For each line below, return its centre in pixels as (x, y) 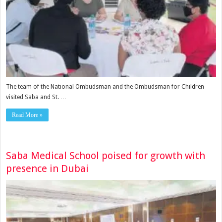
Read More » (28, 115)
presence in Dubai (48, 168)
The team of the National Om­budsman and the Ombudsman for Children (105, 87)
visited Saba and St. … (36, 97)
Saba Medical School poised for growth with (106, 156)
